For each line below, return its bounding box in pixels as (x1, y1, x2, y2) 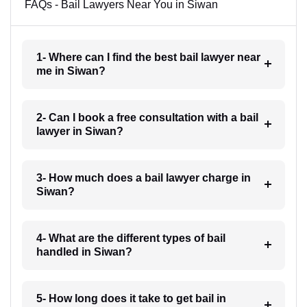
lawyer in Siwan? (36, 125, 123, 138)
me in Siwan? (36, 65, 106, 77)
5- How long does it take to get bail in (36, 293, 226, 305)
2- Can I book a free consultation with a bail (36, 112, 258, 124)
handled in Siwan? (36, 246, 132, 258)
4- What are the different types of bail (36, 232, 225, 245)
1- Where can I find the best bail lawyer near (36, 51, 260, 64)
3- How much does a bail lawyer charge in (36, 172, 251, 184)
